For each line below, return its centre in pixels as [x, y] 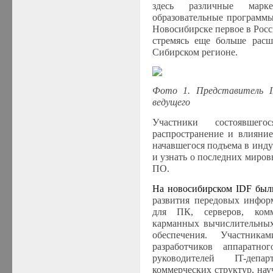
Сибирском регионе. [195, 52]
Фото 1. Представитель [211, 90]
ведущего [171, 102]
